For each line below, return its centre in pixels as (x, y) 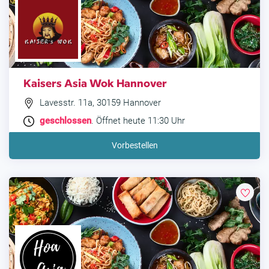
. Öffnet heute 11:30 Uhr (138, 121)
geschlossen (65, 121)
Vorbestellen (134, 146)
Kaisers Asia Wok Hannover (95, 83)
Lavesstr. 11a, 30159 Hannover (99, 103)
